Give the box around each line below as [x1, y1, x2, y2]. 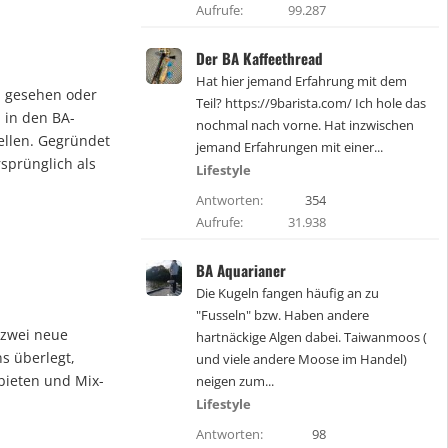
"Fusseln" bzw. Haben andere [196, 306, 369, 324]
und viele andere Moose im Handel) [196, 350, 407, 368]
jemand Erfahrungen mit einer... [196, 138, 383, 156]
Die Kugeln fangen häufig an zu [196, 284, 379, 302]
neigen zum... [196, 372, 274, 390]
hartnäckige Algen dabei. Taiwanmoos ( [196, 328, 427, 346]
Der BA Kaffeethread [196, 47, 323, 69]
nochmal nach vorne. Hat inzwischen [196, 116, 414, 134]
